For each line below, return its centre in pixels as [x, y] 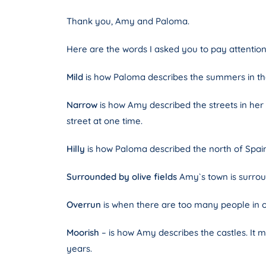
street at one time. [104, 121]
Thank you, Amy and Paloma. [128, 21]
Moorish [83, 233]
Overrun [84, 205]
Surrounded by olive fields [122, 177]
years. [79, 249]
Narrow [82, 105]
